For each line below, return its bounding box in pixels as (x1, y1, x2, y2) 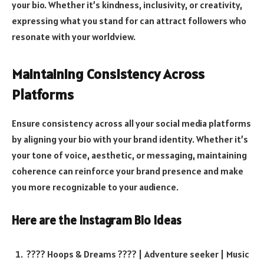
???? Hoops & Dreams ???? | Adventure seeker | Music (27, 247, 249, 260)
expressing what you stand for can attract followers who (12, 15, 246, 27)
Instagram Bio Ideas (79, 212, 181, 228)
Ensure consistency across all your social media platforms (12, 117, 251, 130)
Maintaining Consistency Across (12, 65, 204, 84)
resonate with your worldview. (12, 31, 136, 43)
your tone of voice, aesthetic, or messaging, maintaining (12, 149, 247, 161)
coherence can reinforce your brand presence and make (12, 165, 243, 177)
